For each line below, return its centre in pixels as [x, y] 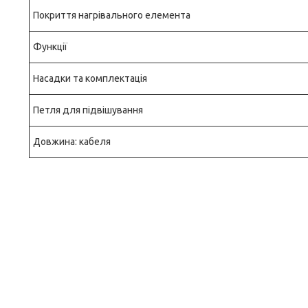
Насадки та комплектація [90, 78]
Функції [50, 47]
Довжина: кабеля [72, 142]
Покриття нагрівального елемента [112, 15]
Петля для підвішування [88, 110]
